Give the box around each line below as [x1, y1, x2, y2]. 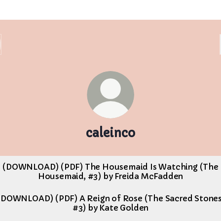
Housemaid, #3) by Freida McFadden [37, 171, 184, 181]
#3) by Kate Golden [72, 203, 149, 213]
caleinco [86, 126, 135, 141]
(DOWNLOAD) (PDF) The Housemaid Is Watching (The [2, 162, 219, 172]
